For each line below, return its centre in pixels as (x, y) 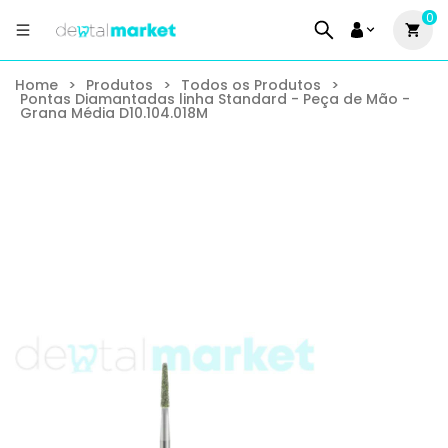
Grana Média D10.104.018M (114, 113)
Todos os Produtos (251, 85)
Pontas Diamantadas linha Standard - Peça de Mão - (215, 99)
